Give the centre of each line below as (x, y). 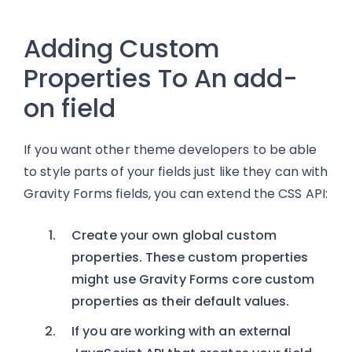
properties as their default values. (181, 301)
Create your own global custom (174, 235)
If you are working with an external (181, 331)
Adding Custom (122, 48)
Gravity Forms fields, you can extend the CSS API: (176, 194)
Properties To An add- (161, 78)
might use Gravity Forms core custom (193, 279)
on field (70, 108)
